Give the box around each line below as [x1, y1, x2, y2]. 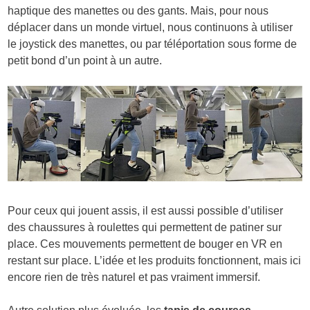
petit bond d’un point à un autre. [8, 55, 163, 67]
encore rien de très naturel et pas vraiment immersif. [8, 271, 261, 283]
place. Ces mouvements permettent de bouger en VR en [8, 237, 283, 250]
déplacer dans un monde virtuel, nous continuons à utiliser [8, 21, 293, 34]
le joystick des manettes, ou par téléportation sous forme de [8, 38, 298, 51]
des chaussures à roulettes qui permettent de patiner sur [8, 221, 282, 233]
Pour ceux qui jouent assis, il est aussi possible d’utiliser [8, 204, 284, 217]
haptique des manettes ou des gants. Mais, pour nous [8, 5, 269, 17]
